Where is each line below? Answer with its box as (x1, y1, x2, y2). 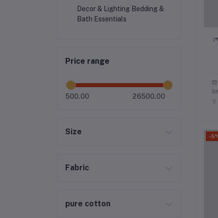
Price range (65, 56, 109, 66)
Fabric (65, 163, 89, 172)
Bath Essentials (77, 15, 127, 22)
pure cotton (65, 199, 110, 208)
